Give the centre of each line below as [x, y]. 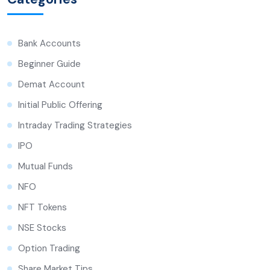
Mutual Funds [46, 167]
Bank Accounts [49, 44]
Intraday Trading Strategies [75, 126]
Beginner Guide [49, 64]
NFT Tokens [42, 208]
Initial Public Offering [60, 105]
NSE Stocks [42, 228]
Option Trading [49, 249]
